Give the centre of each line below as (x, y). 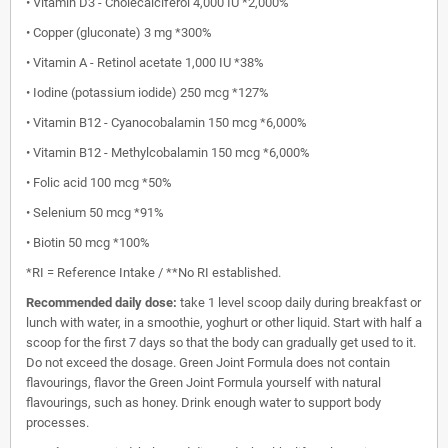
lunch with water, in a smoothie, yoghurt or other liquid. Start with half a (224, 322)
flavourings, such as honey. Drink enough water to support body (203, 402)
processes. (57, 422)
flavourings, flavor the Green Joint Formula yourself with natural (203, 382)
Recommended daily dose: (101, 302)
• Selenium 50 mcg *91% (95, 212)
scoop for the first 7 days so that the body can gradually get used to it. (221, 342)
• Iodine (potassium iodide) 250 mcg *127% (147, 92)
